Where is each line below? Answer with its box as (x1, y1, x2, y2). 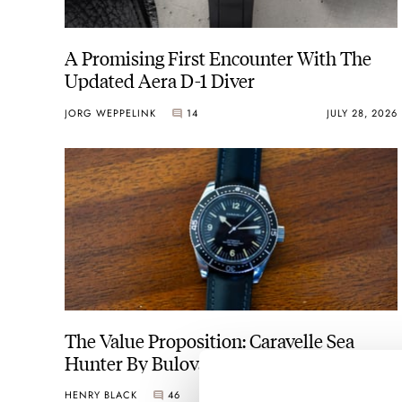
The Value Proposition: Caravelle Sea (65, 326, 354, 353)
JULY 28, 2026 (326, 105, 398, 120)
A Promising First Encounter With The (65, 44, 371, 71)
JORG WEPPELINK (65, 105, 156, 120)
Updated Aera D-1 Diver (65, 66, 256, 93)
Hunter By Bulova (65, 348, 207, 375)
